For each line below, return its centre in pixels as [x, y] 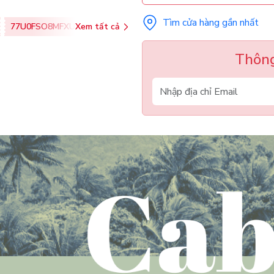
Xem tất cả [98, 27]
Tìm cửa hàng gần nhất [211, 23]
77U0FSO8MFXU [43, 27]
